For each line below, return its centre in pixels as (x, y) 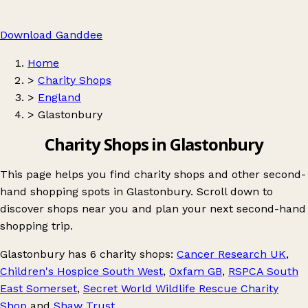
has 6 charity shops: (121, 254)
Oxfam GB (196, 271)
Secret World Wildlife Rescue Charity (181, 288)
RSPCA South (263, 271)
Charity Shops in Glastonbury (154, 144)
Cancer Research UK (231, 254)
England (59, 97)
